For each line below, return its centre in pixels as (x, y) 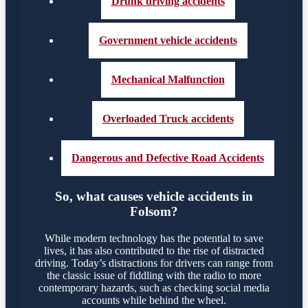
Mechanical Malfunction (168, 80)
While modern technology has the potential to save (154, 238)
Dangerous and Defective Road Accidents (168, 158)
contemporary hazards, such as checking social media (154, 287)
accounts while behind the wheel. (154, 300)
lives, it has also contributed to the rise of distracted (154, 250)
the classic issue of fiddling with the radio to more (154, 275)
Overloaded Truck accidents (168, 119)
